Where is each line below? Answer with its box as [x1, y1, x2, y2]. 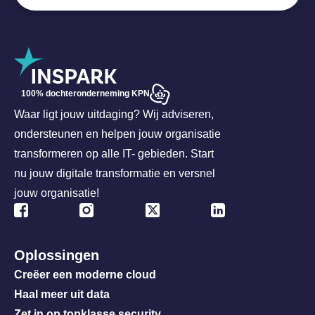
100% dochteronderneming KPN [21, 89, 150, 98]
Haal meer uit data [14, 288, 110, 300]
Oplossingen [14, 247, 99, 263]
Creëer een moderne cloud [14, 268, 156, 281]
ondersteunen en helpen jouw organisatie [14, 127, 221, 140]
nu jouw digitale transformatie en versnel [14, 167, 215, 179]
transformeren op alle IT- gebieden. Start [14, 147, 214, 160]
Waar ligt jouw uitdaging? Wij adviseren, [14, 108, 214, 120]
